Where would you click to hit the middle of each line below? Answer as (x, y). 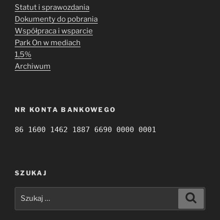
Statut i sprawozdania (52, 7)
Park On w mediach (48, 42)
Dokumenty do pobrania (56, 19)
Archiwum (33, 66)
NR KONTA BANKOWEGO (66, 110)
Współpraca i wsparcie (54, 31)
